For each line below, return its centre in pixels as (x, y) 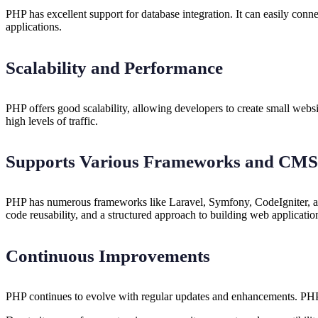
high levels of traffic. (52, 121)
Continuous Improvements (108, 256)
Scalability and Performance (114, 67)
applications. (34, 27)
